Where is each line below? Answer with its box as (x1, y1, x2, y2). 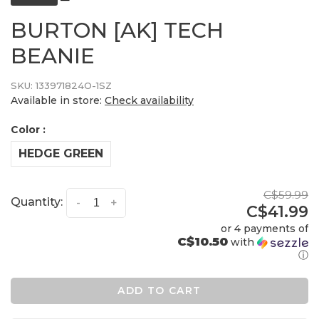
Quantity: (11, 195, 63, 209)
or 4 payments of (221, 222, 308, 236)
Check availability (105, 94, 194, 108)
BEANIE (11, 43, 95, 70)
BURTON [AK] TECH (11, 17, 224, 44)
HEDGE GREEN (19, 147, 103, 161)
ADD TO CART (117, 284, 202, 298)
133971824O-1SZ (33, 79, 112, 91)
